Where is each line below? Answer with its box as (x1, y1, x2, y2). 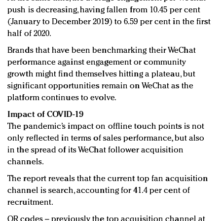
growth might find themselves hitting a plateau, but (7, 70, 196, 78)
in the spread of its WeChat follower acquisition (7, 146, 184, 154)
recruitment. (7, 198, 54, 207)
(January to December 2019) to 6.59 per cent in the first (7, 17, 211, 26)
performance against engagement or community (7, 58, 186, 67)
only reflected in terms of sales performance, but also (7, 134, 205, 143)
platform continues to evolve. (7, 93, 116, 102)
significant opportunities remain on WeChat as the (7, 81, 193, 90)
